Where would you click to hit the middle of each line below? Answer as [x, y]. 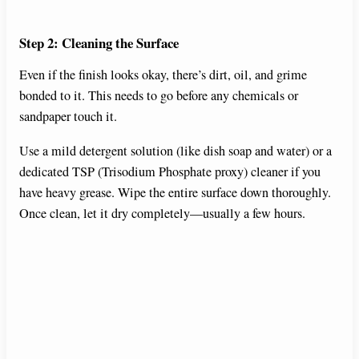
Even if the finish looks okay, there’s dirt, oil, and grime [163, 75]
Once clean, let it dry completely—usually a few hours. [162, 213]
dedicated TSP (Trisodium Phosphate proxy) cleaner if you [170, 171]
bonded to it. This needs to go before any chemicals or [159, 96]
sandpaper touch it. [68, 117]
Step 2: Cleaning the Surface [99, 42]
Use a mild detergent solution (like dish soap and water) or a [175, 150]
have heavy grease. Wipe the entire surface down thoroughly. [175, 192]
